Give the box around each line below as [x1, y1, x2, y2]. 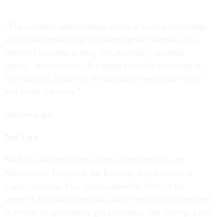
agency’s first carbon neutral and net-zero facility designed [5, 194, 211, 204]
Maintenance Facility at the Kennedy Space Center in [5, 168, 193, 178]
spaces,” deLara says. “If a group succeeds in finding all [5, 61, 203, 70]
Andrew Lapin [5, 109, 54, 119]
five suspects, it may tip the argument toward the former [5, 74, 203, 83]
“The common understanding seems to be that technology [5, 21, 207, 31]
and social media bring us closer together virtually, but [5, 34, 197, 44]
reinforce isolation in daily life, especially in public [5, 47, 185, 57]
